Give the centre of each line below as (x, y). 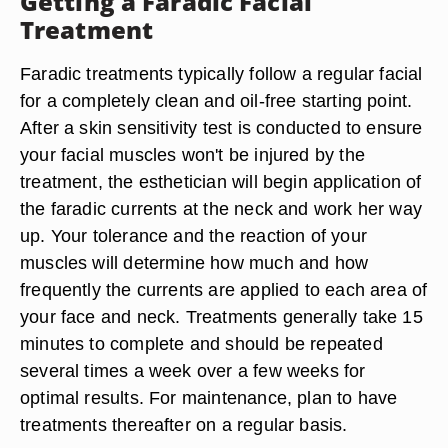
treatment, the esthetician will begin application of (221, 181)
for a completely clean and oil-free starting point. (216, 100)
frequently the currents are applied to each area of (224, 289)
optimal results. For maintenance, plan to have (209, 397)
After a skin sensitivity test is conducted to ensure (221, 127)
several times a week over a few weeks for (193, 370)
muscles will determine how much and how (194, 262)
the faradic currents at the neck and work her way (221, 208)
